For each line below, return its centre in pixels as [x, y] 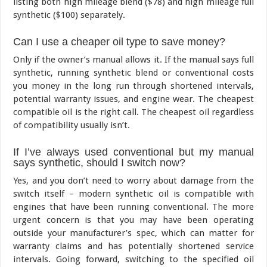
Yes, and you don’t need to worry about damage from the [133, 180]
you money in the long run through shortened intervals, [133, 86]
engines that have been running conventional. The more [133, 207]
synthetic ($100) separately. [69, 15]
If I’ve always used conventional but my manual [133, 152]
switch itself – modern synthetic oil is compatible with [133, 193]
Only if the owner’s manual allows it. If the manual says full [133, 59]
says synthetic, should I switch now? [100, 162]
